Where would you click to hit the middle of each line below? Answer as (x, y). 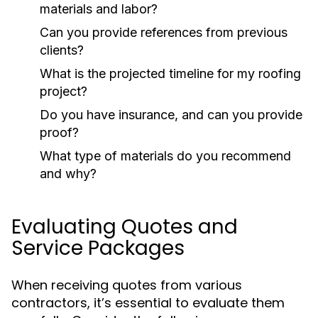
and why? (68, 174)
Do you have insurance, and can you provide (171, 115)
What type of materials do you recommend (165, 156)
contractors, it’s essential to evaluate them (148, 303)
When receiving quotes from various (127, 285)
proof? (59, 132)
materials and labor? (99, 9)
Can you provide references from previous (164, 32)
